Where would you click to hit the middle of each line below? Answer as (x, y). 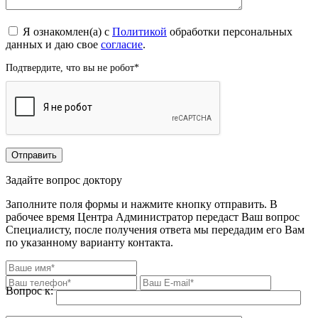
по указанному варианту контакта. (89, 242)
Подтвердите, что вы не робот (70, 67)
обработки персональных (230, 31)
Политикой (139, 31)
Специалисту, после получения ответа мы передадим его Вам (155, 229)
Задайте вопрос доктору (64, 180)
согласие (122, 44)
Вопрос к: (29, 290)
